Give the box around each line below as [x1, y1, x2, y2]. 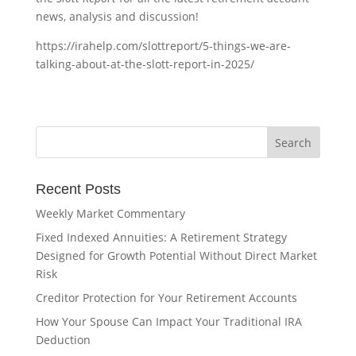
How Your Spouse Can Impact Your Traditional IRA [35, 314, 302, 329]
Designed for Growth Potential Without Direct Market [35, 248, 317, 263]
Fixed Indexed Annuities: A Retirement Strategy [35, 230, 287, 245]
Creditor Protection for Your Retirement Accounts [35, 290, 297, 305]
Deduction [35, 332, 91, 347]
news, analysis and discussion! [35, 9, 199, 24]
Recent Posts [35, 181, 121, 197]
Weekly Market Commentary [35, 206, 185, 221]
